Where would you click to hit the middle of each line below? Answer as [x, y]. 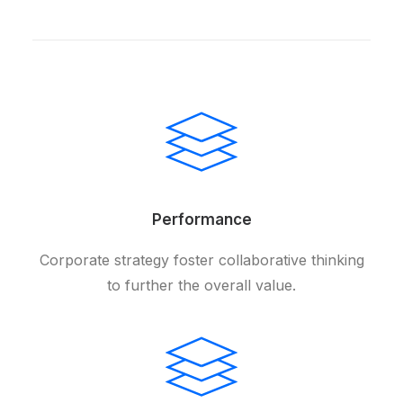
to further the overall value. [201, 285]
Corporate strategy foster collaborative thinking [201, 260]
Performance [201, 219]
